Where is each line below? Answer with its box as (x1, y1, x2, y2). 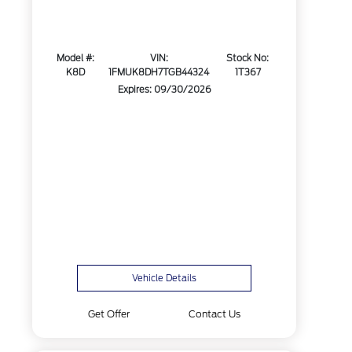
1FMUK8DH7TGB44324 (108, 67, 210, 79)
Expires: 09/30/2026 (117, 84, 211, 96)
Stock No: (226, 53, 269, 64)
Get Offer (87, 308, 130, 320)
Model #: (57, 53, 95, 64)
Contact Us (189, 308, 241, 320)
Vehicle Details (132, 273, 197, 284)
